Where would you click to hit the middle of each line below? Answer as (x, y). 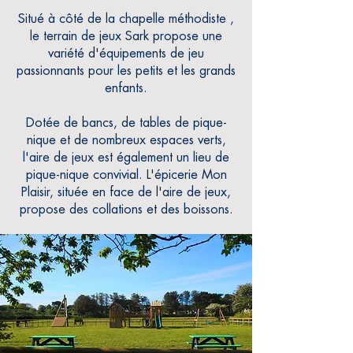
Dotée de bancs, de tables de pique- (126, 123)
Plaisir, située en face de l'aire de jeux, (126, 192)
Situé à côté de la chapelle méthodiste (122, 19)
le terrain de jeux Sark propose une (126, 36)
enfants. (126, 88)
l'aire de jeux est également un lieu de (126, 158)
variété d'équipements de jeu (126, 54)
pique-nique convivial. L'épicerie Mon (126, 175)
